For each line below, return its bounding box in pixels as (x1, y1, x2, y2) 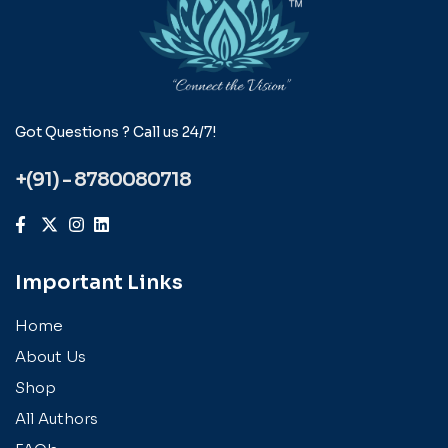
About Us (15, 346, 86, 366)
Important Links (15, 269, 183, 295)
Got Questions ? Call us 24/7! (15, 122, 216, 141)
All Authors (15, 408, 98, 428)
